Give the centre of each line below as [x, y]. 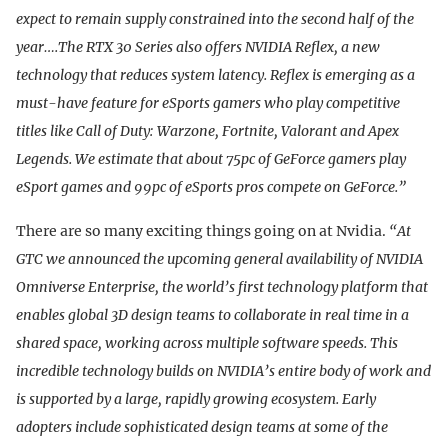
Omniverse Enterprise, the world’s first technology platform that [222, 286]
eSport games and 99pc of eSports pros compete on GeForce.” [211, 186]
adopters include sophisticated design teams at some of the [202, 426]
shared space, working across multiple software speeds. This [207, 342]
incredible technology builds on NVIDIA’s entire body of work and [223, 370]
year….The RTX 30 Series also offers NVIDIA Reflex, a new [198, 46]
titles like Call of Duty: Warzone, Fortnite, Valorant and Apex [207, 130]
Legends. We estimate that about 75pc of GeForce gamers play [211, 158]
